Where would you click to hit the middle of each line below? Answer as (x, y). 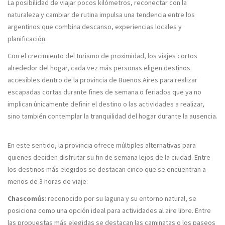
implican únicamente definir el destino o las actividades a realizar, (106, 104)
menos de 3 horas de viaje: (48, 181)
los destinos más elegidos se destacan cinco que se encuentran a (107, 169)
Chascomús (26, 198)
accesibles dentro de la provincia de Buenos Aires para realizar (102, 80)
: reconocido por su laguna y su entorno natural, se (121, 198)
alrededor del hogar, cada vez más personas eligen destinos (99, 68)
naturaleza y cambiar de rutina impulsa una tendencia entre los (101, 15)
